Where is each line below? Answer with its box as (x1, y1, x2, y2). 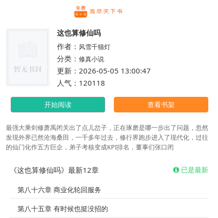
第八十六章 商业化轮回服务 (18, 186, 101, 194)
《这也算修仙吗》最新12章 (10, 165, 99, 175)
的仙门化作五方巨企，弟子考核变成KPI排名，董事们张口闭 (6, 143, 174, 151)
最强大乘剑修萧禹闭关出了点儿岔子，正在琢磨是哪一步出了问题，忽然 (6, 123, 208, 132)
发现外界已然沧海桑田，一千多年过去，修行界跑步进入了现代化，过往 (6, 133, 208, 142)
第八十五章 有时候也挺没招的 (18, 205, 108, 213)
